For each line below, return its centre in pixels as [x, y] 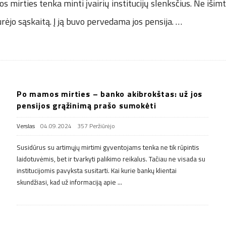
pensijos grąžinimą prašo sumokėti [87, 105]
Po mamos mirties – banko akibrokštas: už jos [110, 94]
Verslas [26, 126]
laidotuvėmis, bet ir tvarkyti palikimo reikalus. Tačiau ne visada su [111, 159]
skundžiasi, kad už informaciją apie [66, 182]
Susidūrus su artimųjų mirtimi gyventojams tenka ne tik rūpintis [108, 147]
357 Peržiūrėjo [96, 126]
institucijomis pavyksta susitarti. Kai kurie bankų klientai [97, 170]
